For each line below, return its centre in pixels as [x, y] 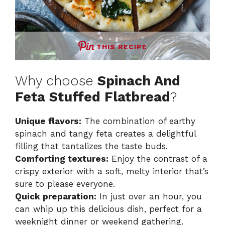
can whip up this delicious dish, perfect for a [108, 209]
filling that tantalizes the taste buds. [91, 146]
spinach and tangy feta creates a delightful [105, 134]
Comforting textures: [62, 159]
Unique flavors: [48, 121]
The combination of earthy [138, 121]
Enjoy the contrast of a [158, 159]
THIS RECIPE [122, 46]
